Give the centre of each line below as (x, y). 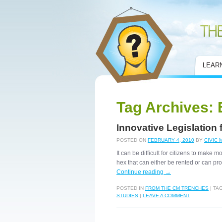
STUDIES (127, 195)
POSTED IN (130, 188)
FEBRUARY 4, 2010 (171, 140)
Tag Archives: (167, 107)
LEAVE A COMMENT (166, 195)
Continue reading (141, 172)
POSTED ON (131, 140)
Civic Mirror (109, 11)
